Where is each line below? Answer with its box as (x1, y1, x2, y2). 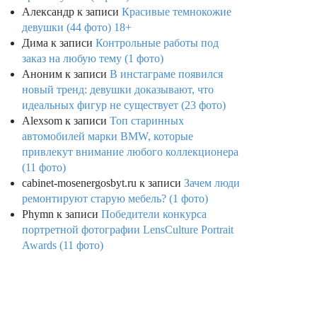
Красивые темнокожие (122, 6, 231, 18)
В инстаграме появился (110, 68, 223, 81)
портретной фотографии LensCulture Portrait (22, 224, 234, 236)
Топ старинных (110, 115, 184, 127)
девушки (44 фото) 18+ (22, 21, 132, 34)
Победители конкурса (101, 208, 207, 221)
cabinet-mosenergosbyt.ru (22, 177, 137, 190)
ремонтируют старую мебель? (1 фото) (22, 192, 208, 205)
